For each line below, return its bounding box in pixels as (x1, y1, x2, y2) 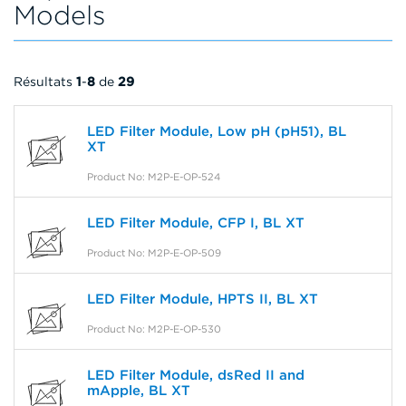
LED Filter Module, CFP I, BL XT (87, 215, 304, 232)
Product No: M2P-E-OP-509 (87, 246, 221, 260)
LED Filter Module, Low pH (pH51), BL (87, 123, 346, 140)
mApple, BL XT (87, 382, 190, 400)
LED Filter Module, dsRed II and (87, 367, 304, 384)
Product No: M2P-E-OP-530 (87, 323, 221, 336)
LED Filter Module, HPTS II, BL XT (87, 291, 318, 308)
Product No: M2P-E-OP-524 (87, 170, 220, 184)
